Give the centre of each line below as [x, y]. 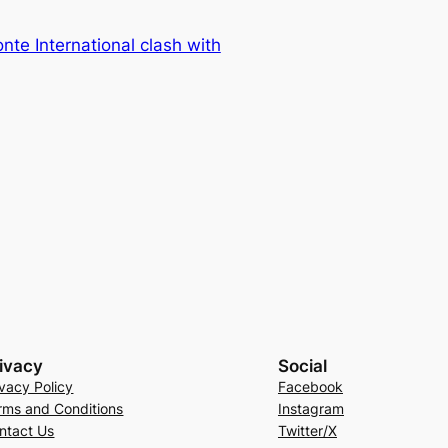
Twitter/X [307, 430]
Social [302, 365]
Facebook [310, 386]
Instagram [310, 408]
